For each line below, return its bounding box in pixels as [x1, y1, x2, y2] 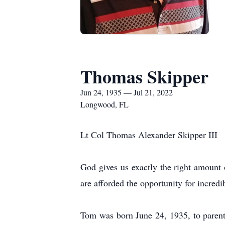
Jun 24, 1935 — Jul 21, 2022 [80, 87, 173, 97]
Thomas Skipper [80, 63, 208, 89]
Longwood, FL [80, 99, 129, 109]
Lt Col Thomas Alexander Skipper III [80, 129, 217, 141]
